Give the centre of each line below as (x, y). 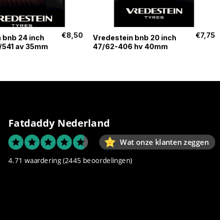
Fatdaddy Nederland (59, 123)
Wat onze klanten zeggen (164, 142)
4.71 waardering (35, 160)
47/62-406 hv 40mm (130, 46)
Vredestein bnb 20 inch (134, 37)
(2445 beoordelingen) (97, 160)
